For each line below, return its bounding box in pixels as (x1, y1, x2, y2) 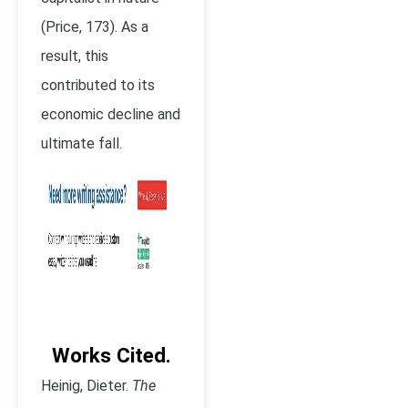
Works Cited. (51, 343, 171, 367)
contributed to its (41, 76, 155, 94)
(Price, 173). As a (41, 18, 148, 36)
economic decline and (41, 106, 180, 123)
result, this (41, 47, 108, 65)
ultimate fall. (41, 135, 122, 152)
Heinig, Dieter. (41, 377, 132, 394)
